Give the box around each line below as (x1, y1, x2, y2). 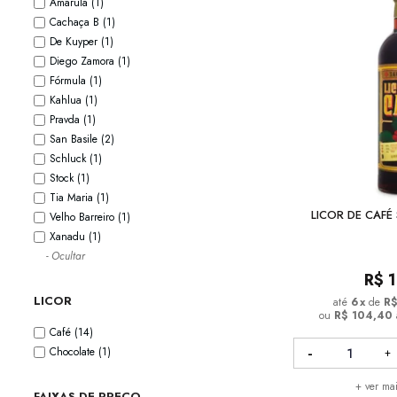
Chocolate (50, 344, 98, 361)
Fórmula (50, 73, 90, 90)
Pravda (50, 112, 83, 128)
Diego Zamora (50, 53, 118, 70)
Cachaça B (50, 14, 103, 31)
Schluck (50, 151, 90, 167)
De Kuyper (50, 34, 101, 51)
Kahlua (50, 92, 85, 109)
